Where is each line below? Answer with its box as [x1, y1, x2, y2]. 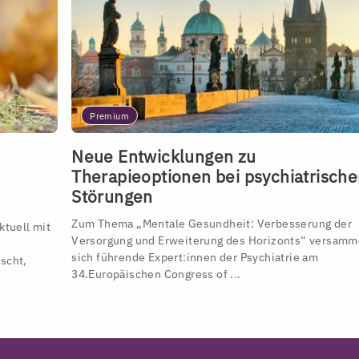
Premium [90, 111, 129, 123]
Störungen [71, 185, 153, 208]
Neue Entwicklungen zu [71, 145, 256, 167]
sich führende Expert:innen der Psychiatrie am [71, 249, 319, 265]
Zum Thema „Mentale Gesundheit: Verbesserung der [71, 216, 352, 232]
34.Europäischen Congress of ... [71, 266, 241, 282]
